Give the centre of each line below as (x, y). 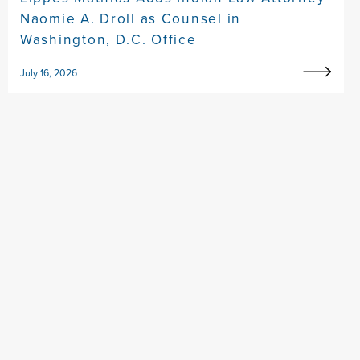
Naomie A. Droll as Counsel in (131, 18)
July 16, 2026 (49, 73)
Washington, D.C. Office (108, 39)
